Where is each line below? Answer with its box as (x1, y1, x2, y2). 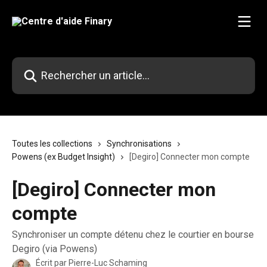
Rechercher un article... (11, 58, 104, 70)
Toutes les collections (12, 139, 92, 148)
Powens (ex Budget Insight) (12, 152, 115, 162)
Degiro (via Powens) (12, 243, 97, 254)
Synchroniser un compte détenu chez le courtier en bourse (12, 229, 254, 240)
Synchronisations (107, 139, 172, 148)
